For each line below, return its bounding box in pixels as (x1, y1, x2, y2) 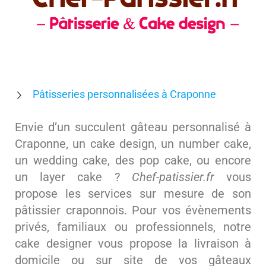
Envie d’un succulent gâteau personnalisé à (15, 120, 251, 134)
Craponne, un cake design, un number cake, (15, 137, 251, 151)
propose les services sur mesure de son (15, 186, 251, 201)
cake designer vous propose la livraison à (15, 236, 251, 251)
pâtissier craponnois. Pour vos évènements (15, 203, 251, 217)
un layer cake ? (15, 170, 132, 184)
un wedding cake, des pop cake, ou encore (15, 153, 251, 167)
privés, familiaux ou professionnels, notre (15, 220, 251, 234)
